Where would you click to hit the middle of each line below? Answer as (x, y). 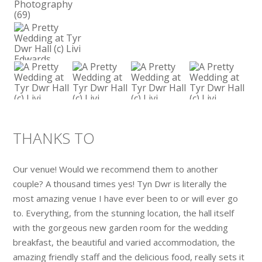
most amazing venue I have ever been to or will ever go (126, 198)
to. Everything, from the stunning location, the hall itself (124, 213)
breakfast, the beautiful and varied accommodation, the (124, 242)
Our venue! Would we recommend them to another (116, 169)
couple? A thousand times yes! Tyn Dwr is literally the (120, 183)
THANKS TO (54, 138)
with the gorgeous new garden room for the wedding (121, 227)
